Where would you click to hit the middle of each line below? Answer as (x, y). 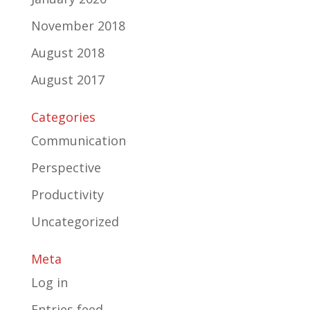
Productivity (67, 194)
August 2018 (67, 52)
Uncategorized (75, 221)
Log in (49, 282)
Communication (78, 140)
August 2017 (67, 79)
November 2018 (78, 25)
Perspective (66, 167)
